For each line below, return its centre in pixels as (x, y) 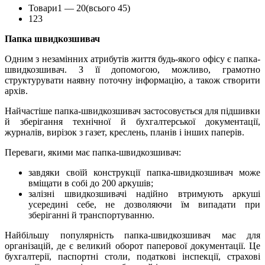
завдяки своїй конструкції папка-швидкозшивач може (144, 172)
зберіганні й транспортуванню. (91, 215)
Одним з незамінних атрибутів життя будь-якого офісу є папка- (132, 59)
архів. (16, 91)
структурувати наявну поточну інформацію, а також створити (132, 80)
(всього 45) (108, 8)
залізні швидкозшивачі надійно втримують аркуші (144, 193)
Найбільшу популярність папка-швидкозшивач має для (132, 235)
